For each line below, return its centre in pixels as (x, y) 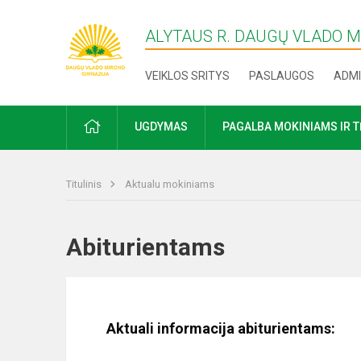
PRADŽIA (122, 126)
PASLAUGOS (282, 76)
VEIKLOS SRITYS (188, 76)
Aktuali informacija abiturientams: (221, 328)
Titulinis (85, 184)
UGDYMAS (161, 127)
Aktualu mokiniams (170, 184)
